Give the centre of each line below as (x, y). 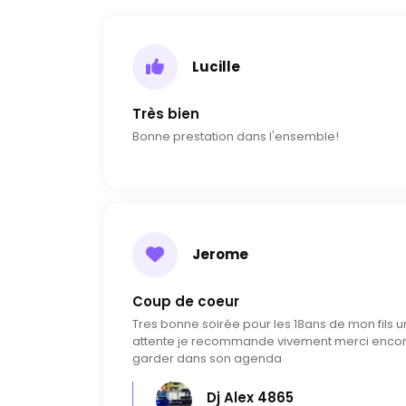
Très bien (166, 114)
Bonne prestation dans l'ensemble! (236, 136)
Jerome (220, 254)
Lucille (216, 67)
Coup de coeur (186, 301)
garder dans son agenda (207, 358)
